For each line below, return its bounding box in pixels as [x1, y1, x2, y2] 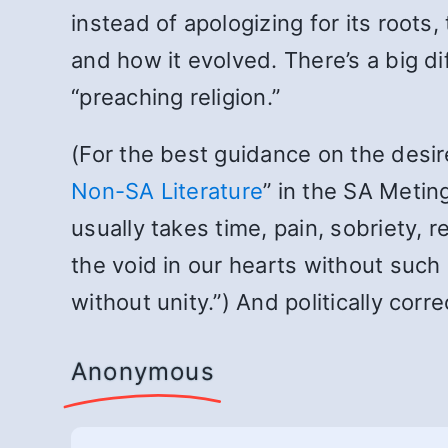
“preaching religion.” [71, 84, 281, 111]
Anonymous [71, 357, 215, 387]
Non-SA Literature [71, 178, 264, 205]
